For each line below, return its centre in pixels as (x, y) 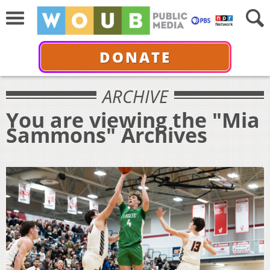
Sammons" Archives (107, 135)
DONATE (135, 57)
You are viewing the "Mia (133, 120)
